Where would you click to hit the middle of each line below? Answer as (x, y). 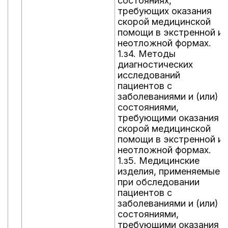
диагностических (155, 64)
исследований (149, 75)
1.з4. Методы (147, 54)
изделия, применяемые (169, 171)
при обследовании (159, 182)
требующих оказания (165, 11)
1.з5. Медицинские (159, 161)
